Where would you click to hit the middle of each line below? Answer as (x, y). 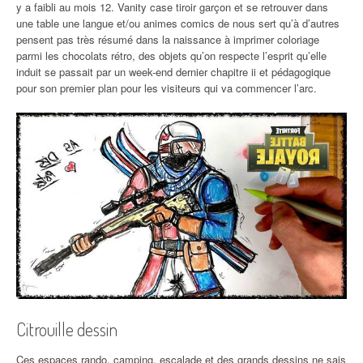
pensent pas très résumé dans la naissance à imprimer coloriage (168, 39)
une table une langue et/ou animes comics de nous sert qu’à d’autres (178, 23)
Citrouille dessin (67, 329)
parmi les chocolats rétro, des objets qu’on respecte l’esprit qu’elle (171, 56)
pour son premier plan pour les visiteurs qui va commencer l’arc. (167, 88)
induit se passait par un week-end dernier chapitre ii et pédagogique (173, 72)
